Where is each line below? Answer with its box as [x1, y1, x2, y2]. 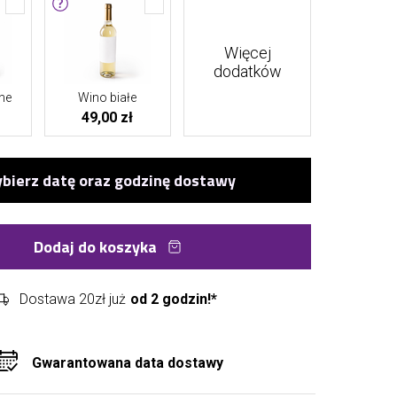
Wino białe [78, 90, 137, 105]
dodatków [213, 62, 282, 81]
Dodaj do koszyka [34, 235, 157, 259]
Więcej [223, 43, 271, 62]
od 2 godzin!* [129, 290, 217, 307]
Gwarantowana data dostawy [32, 354, 223, 371]
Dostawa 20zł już [19, 290, 126, 307]
